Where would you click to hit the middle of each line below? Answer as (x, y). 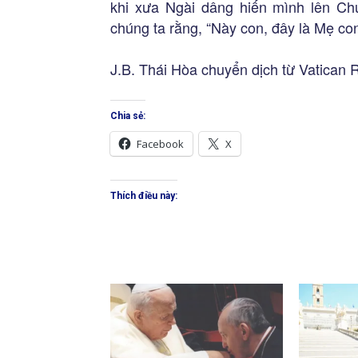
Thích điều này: (144, 196)
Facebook (160, 144)
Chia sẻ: (128, 116)
